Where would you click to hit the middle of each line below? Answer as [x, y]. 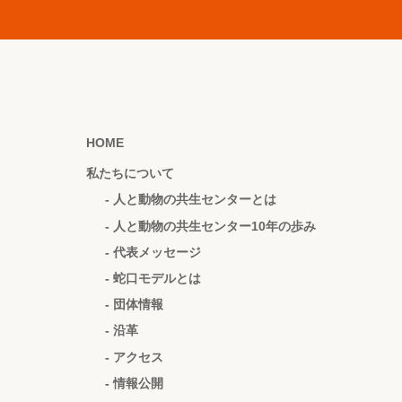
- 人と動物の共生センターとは [191, 200]
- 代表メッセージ [153, 252]
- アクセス [134, 357]
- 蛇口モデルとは [153, 278]
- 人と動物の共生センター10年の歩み [210, 226]
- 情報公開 [134, 383]
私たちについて [130, 174]
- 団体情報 [134, 305]
